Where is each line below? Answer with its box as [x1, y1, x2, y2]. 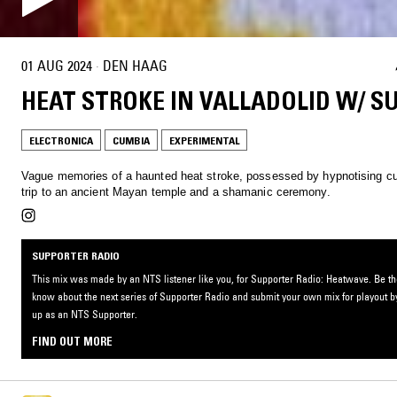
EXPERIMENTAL [169, 134, 239, 148]
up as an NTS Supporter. [32, 307, 137, 322]
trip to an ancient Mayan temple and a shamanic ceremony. [21, 185, 331, 199]
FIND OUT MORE [32, 334, 113, 349]
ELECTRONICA [29, 134, 93, 148]
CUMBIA [113, 134, 150, 148]
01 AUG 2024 [21, 56, 92, 74]
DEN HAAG [103, 56, 167, 74]
